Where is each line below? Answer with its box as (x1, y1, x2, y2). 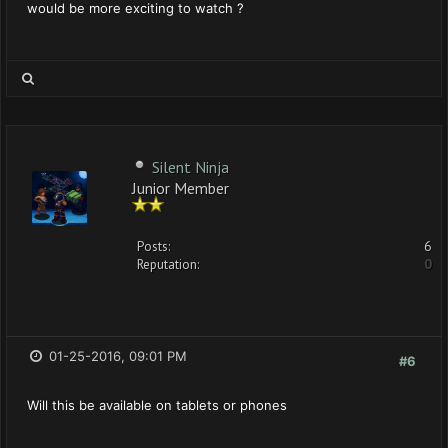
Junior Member (132, 178, 229, 195)
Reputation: (137, 256, 199, 273)
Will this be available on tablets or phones (27, 397, 287, 413)
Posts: (137, 238, 170, 255)
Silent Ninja (152, 157, 229, 177)
